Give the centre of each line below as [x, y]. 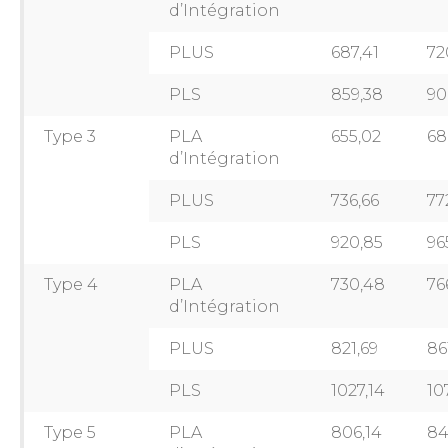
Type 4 [71, 284]
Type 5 [70, 432]
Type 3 [70, 136]
